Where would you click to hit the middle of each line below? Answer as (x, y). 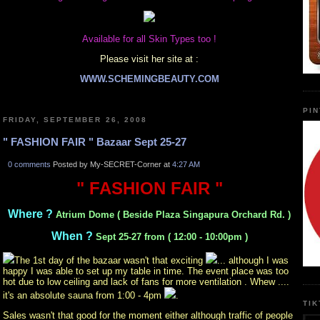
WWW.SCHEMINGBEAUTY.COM (149, 79)
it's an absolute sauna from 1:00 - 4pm (84, 296)
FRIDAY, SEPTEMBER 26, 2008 (75, 119)
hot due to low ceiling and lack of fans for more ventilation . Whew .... (146, 282)
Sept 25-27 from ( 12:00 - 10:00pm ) (171, 237)
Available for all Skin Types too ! (149, 39)
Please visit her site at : (149, 59)
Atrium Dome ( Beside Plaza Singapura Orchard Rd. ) (173, 215)
